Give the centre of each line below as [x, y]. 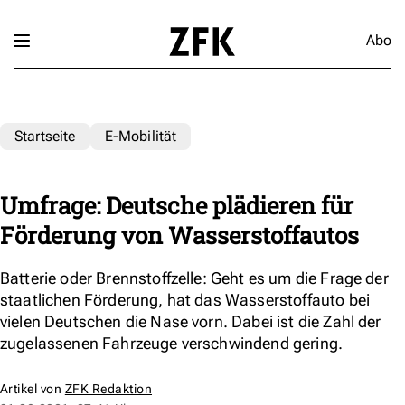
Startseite [45, 136]
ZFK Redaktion [108, 388]
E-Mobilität [141, 136]
